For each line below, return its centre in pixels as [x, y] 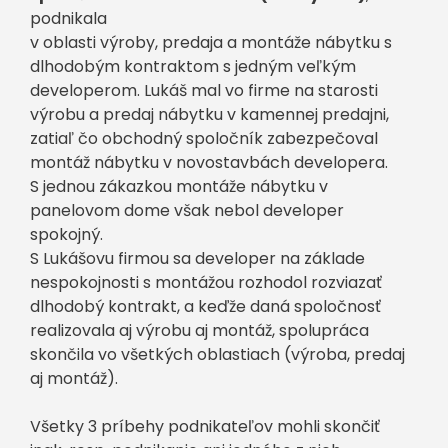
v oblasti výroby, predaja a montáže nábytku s [211, 42]
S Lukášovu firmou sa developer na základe [197, 258]
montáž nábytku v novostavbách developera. [209, 162]
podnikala [68, 18]
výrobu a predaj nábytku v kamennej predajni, [209, 114]
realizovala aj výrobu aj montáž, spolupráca [199, 330]
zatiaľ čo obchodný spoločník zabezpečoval [204, 138]
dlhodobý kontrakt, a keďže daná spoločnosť [205, 306]
